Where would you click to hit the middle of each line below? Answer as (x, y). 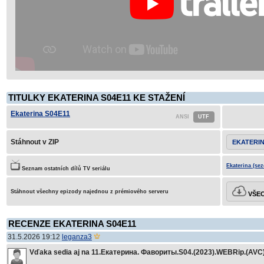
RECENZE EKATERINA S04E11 (72, 224)
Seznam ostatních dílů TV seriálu (65, 169)
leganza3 (77, 237)
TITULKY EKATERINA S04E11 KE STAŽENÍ (97, 98)
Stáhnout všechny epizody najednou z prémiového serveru (90, 192)
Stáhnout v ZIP (35, 142)
